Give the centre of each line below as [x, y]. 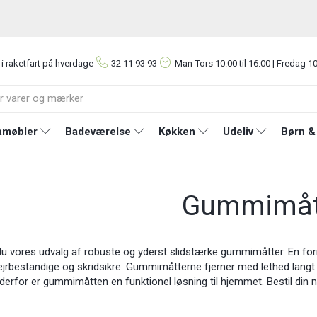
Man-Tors [195, 63]
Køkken [177, 131]
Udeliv [238, 131]
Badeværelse [98, 131]
